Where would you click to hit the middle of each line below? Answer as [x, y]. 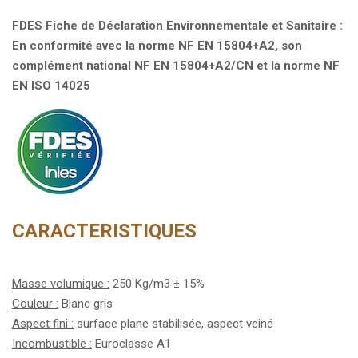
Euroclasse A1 [131, 344]
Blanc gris [86, 304]
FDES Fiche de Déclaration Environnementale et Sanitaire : [177, 26]
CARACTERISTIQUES [104, 231]
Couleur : [35, 304]
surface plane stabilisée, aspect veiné [173, 324]
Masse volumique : [61, 284]
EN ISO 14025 [51, 86]
